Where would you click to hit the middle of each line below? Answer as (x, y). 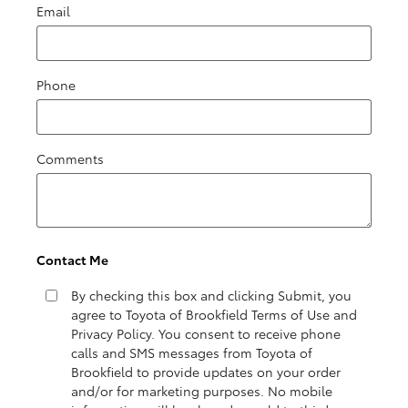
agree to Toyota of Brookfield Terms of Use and (214, 314)
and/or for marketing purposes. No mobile (202, 391)
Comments (70, 158)
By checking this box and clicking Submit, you (211, 295)
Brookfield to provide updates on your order (206, 372)
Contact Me (72, 259)
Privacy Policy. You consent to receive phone (206, 333)
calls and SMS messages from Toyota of (192, 352)
